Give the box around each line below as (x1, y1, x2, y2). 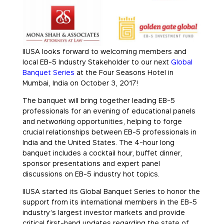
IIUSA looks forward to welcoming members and (22, 46, 186, 55)
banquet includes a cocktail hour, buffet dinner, (22, 148, 182, 157)
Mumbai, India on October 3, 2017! (22, 78, 138, 87)
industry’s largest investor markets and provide (22, 207, 185, 216)
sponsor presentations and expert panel (22, 158, 160, 167)
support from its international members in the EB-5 (22, 197, 197, 206)
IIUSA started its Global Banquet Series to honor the (22, 186, 200, 195)
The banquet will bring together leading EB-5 (22, 95, 175, 104)
